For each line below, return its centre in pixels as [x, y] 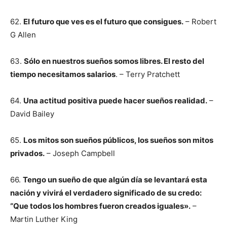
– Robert [200, 22]
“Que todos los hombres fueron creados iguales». [100, 206]
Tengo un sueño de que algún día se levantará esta [115, 180]
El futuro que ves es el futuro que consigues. [103, 22]
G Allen [23, 35]
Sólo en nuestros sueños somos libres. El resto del [114, 61]
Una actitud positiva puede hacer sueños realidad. [115, 101]
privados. [27, 153]
